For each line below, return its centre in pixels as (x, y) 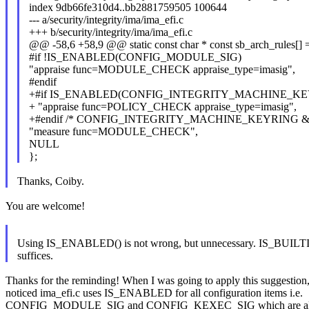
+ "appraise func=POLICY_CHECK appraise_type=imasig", (162, 107)
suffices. (35, 256)
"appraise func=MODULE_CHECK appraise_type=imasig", (162, 70)
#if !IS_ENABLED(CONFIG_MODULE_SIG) (135, 57)
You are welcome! (45, 206)
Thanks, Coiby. (50, 181)
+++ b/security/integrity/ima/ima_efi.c (110, 32)
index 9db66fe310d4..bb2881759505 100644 (128, 8)
